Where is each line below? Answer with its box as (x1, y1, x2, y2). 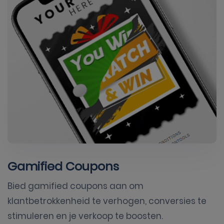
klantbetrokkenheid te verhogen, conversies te (7, 194, 206, 207)
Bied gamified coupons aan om (7, 179, 143, 192)
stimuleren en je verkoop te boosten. (7, 209, 163, 222)
